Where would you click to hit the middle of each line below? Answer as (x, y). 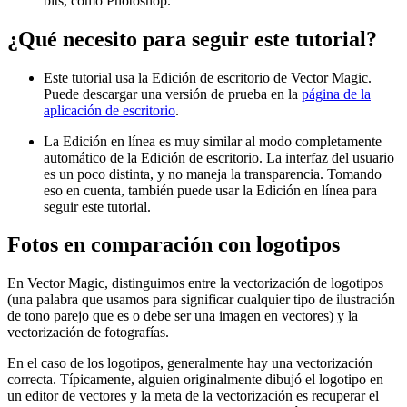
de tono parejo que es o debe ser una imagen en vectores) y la (183, 316)
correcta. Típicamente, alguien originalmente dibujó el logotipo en (195, 380)
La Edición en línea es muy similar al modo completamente (213, 141)
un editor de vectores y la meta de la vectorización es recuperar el (193, 396)
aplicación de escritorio (109, 110)
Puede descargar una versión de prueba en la (173, 94)
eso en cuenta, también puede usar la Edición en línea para (210, 190)
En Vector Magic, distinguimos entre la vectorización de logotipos (195, 283)
